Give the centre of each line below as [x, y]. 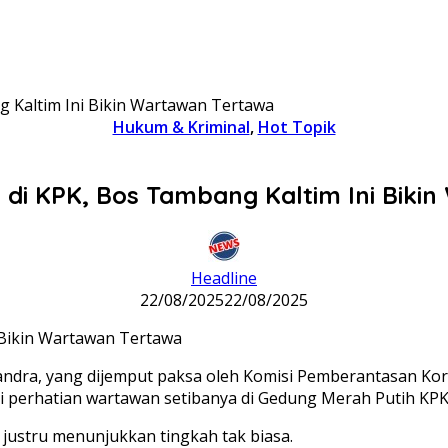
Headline [224, 277]
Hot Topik [296, 127]
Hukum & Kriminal [181, 127]
